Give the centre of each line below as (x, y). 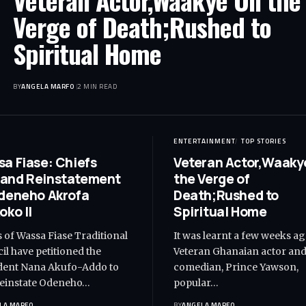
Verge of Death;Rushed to (142, 27)
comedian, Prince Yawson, (236, 267)
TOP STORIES (264, 141)
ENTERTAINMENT (205, 141)
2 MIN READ (97, 87)
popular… (196, 283)
